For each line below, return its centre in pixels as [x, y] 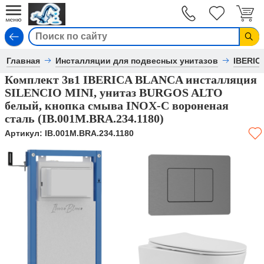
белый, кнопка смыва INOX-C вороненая [117, 105]
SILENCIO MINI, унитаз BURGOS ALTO [114, 93]
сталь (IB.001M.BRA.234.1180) [84, 118]
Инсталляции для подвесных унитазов [137, 61]
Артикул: [25, 133]
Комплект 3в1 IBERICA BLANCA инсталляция [131, 80]
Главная [24, 61]
